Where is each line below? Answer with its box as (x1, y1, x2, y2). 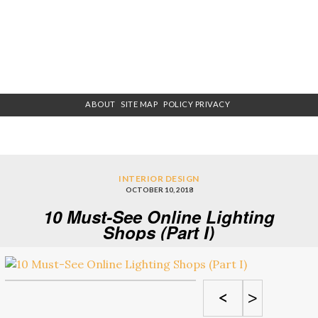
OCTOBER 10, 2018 (125, 185, 193, 194)
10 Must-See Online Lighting (43, 204, 275, 229)
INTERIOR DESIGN (119, 172, 199, 184)
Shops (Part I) (103, 219, 215, 244)
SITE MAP (121, 99, 158, 109)
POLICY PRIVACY (163, 99, 231, 109)
